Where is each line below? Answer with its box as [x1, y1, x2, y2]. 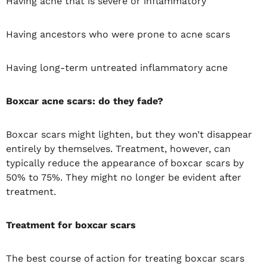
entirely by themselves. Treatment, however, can [6, 142, 231, 154]
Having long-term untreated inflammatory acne [6, 61, 228, 73]
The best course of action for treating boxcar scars [6, 252, 244, 264]
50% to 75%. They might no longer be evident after [6, 171, 241, 183]
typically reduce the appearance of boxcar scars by [6, 157, 244, 169]
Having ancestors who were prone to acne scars [6, 28, 230, 40]
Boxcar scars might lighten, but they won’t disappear [6, 128, 252, 140]
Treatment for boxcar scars [6, 219, 136, 231]
